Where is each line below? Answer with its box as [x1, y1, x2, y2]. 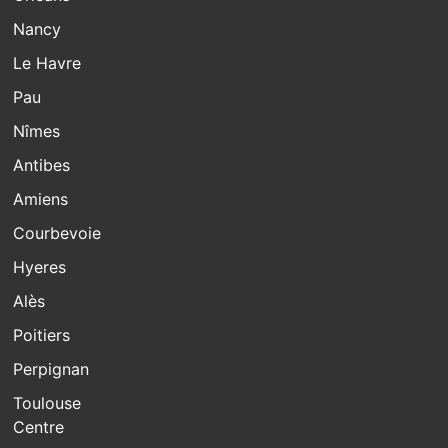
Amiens [13, 188, 69, 209]
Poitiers [13, 324, 71, 345]
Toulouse [13, 392, 82, 413]
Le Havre [13, 52, 82, 73]
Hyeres [13, 256, 67, 277]
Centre [13, 416, 65, 437]
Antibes [13, 154, 71, 175]
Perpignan [13, 358, 90, 379]
